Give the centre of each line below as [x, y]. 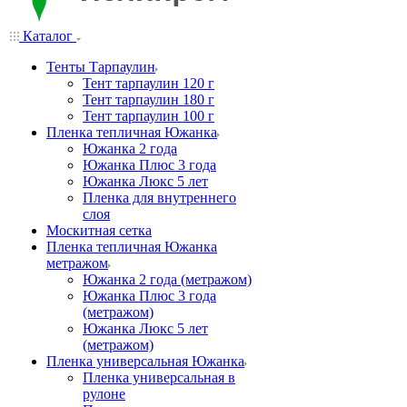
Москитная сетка [99, 230]
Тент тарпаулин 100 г [149, 116]
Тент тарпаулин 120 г [149, 83]
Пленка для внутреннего [159, 198]
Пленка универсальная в [159, 377]
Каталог [48, 36]
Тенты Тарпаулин [101, 67]
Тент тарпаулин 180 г [149, 99]
